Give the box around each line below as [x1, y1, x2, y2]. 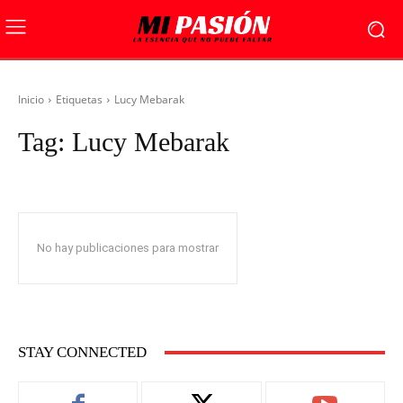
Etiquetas [56, 92, 103, 107]
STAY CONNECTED [18, 344, 147, 361]
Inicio [18, 92, 44, 107]
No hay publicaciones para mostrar [37, 241, 219, 255]
